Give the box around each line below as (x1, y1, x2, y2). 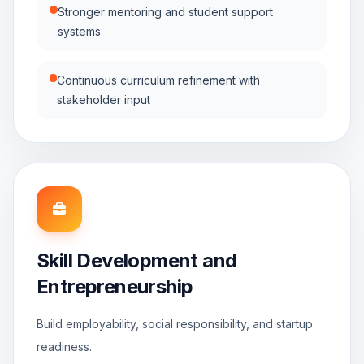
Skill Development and (37, 249, 237, 272)
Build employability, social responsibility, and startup (37, 317, 313, 331)
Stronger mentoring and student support (57, 5, 273, 19)
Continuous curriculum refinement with (56, 73, 260, 87)
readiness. (37, 340, 92, 353)
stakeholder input (56, 93, 150, 106)
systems (57, 24, 101, 38)
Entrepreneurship (37, 275, 193, 298)
